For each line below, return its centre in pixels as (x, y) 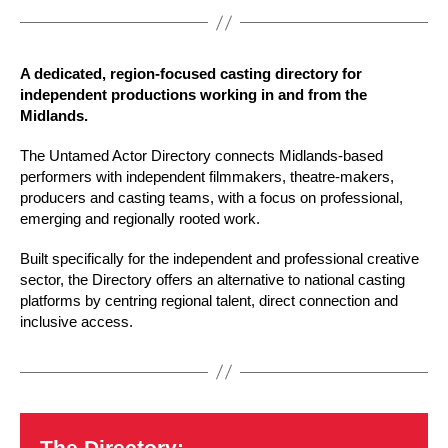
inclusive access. (76, 321)
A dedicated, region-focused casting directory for (191, 73)
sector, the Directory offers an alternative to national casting (212, 279)
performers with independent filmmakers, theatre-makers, (207, 176)
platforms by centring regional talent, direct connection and (209, 300)
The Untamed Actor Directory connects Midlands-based (201, 155)
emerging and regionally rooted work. (140, 218)
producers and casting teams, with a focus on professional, (211, 197)
